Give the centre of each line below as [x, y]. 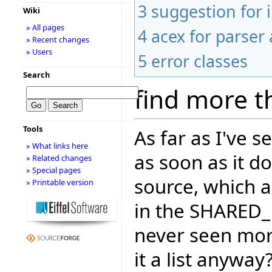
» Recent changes [57, 39]
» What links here [57, 146]
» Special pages [53, 170]
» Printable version [59, 182]
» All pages [45, 27]
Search [36, 75]
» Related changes [59, 158]
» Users [39, 52]
